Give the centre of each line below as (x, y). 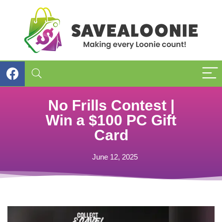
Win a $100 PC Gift (111, 120)
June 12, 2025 (115, 157)
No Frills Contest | (111, 105)
